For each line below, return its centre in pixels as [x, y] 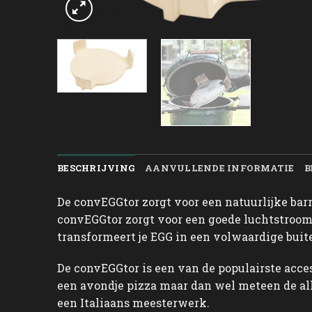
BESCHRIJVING [96, 167]
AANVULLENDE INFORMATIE [220, 167]
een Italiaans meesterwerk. [133, 303]
